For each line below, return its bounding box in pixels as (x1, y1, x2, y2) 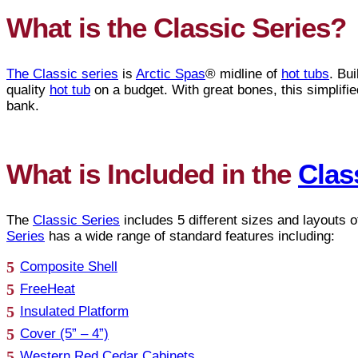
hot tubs (281, 66, 329, 82)
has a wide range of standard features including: (45, 229, 335, 244)
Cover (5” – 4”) (20, 325, 109, 341)
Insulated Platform (20, 303, 129, 319)
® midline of (205, 66, 281, 82)
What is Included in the (6, 157, 298, 189)
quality (6, 82, 50, 97)
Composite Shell (20, 258, 117, 274)
